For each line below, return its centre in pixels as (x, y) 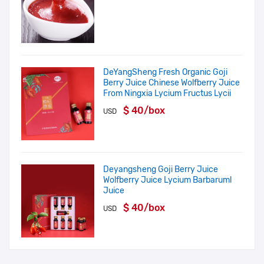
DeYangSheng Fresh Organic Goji (166, 72)
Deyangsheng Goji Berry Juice (161, 170)
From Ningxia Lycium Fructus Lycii (167, 94)
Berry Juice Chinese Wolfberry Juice (172, 83)
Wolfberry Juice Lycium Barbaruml (168, 180)
